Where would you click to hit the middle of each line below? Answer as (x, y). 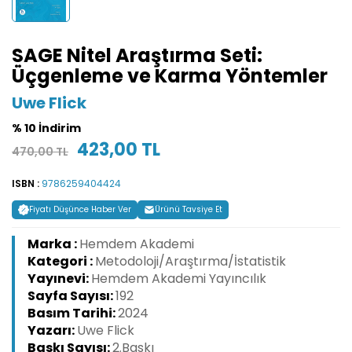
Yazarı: (52, 331)
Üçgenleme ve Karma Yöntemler (170, 76)
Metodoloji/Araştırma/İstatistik (191, 262)
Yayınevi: (59, 279)
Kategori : (61, 262)
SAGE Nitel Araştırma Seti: (137, 56)
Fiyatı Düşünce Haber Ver (80, 210)
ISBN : (27, 184)
